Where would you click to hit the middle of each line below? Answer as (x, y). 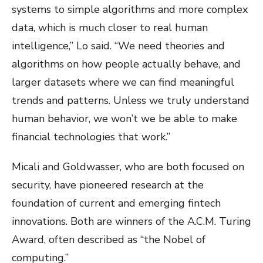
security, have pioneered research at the (108, 185)
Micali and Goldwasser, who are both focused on (128, 167)
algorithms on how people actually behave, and (126, 64)
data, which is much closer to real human (110, 28)
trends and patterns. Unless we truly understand (131, 101)
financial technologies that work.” (91, 137)
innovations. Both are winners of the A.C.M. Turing (131, 222)
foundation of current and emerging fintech (116, 203)
